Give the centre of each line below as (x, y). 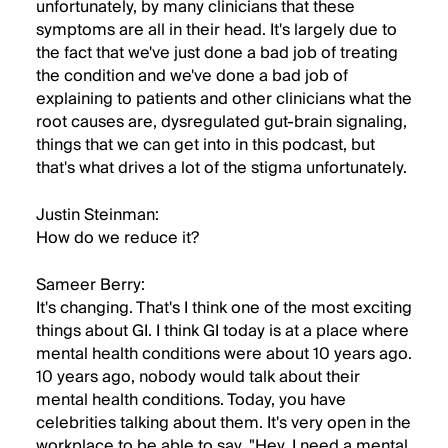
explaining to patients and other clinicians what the (224, 99)
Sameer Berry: (90, 285)
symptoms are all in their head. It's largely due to (216, 30)
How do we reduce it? (117, 238)
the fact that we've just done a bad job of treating (217, 53)
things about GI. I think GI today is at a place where (222, 331)
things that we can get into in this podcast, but (205, 145)
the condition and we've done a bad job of (192, 76)
